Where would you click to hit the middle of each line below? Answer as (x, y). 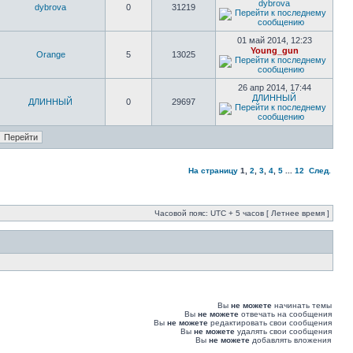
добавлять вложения (290, 340)
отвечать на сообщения (285, 314)
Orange (50, 54)
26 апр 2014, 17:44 (274, 87)
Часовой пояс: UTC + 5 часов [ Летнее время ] (242, 213)
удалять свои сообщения (283, 331)
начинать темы (302, 305)
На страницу (213, 171)
